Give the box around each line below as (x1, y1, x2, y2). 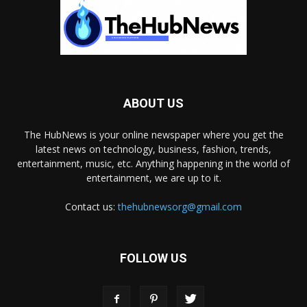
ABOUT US (123, 95, 184, 110)
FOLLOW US (120, 250, 187, 265)
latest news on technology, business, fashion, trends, (36, 142, 271, 156)
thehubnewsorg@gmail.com (118, 199, 242, 213)
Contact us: (65, 199, 118, 213)
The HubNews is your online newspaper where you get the (23, 127, 284, 141)
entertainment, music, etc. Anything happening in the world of (17, 156, 290, 170)
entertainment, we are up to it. (86, 171, 221, 184)
